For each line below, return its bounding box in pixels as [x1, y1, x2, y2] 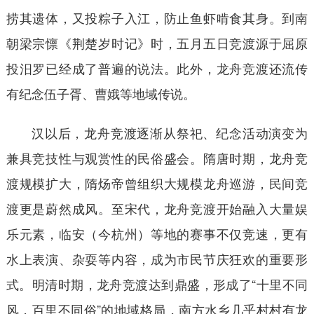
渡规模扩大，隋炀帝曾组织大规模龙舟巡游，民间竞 [6, 173, 308, 192]
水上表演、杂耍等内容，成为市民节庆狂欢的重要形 [6, 249, 308, 268]
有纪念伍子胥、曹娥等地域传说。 [6, 83, 196, 102]
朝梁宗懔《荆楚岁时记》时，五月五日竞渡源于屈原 [6, 33, 308, 52]
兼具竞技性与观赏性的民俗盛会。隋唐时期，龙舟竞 [6, 148, 308, 167]
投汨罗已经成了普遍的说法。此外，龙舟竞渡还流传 [6, 58, 308, 77]
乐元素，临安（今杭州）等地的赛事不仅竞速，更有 [6, 224, 308, 243]
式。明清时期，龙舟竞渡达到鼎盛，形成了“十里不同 [6, 274, 308, 293]
